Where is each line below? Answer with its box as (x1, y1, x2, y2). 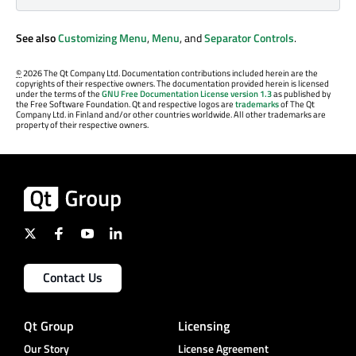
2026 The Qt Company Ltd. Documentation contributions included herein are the (21, 66, 318, 79)
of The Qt (279, 97, 315, 110)
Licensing (178, 315, 230, 335)
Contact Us (43, 267, 103, 287)
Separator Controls (204, 29, 294, 46)
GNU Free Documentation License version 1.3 (102, 87, 272, 100)
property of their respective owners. (16, 118, 149, 131)
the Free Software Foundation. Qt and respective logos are (16, 97, 235, 110)
